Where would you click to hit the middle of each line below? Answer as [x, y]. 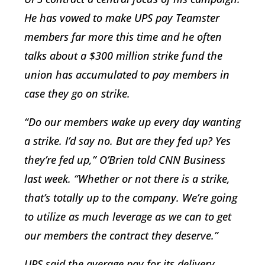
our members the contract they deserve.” [121, 235]
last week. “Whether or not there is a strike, [127, 178]
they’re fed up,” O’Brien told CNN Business [125, 159]
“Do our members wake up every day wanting [132, 122]
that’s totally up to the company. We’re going [131, 197]
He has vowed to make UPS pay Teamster [122, 17]
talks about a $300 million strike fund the [123, 55]
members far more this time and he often [123, 36]
